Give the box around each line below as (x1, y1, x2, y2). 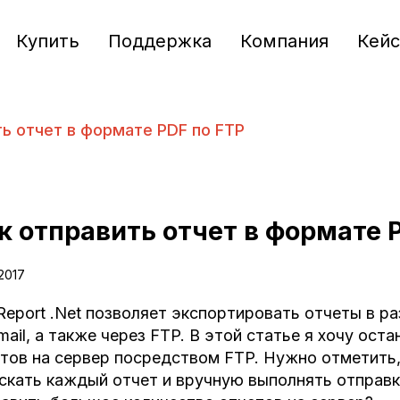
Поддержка (107, 30, 212, 52)
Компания (239, 30, 329, 52)
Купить (15, 30, 79, 52)
